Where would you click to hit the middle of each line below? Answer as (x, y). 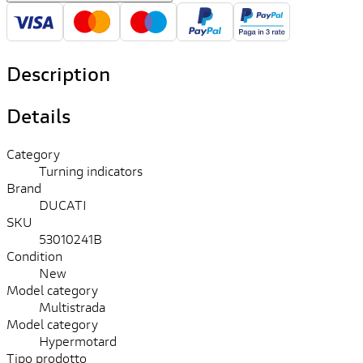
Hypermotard (78, 340)
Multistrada (72, 306)
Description (58, 73)
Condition (34, 255)
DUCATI (63, 204)
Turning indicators (91, 170)
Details (38, 115)
